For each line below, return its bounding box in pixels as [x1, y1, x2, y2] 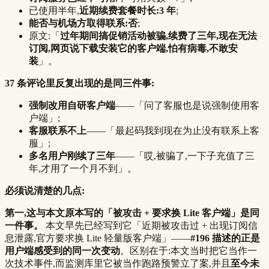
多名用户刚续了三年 [29, 150, 115, 161]
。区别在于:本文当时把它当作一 [120, 245, 257, 256]
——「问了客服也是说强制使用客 [115, 100, 259, 110]
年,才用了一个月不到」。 [29, 163, 137, 174]
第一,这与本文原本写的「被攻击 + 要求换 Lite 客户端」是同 [5, 207, 259, 218]
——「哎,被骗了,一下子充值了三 [115, 150, 255, 161]
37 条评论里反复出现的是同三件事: [5, 77, 154, 88]
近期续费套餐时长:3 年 [79, 5, 176, 16]
